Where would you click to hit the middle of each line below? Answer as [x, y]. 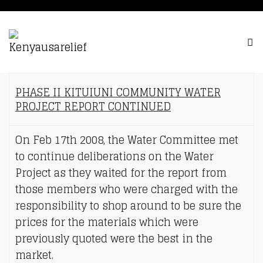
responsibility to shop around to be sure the [128, 205]
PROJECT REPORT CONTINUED [93, 106]
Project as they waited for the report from [121, 173]
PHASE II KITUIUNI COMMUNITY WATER [118, 92]
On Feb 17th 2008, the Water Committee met [127, 140]
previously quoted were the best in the [114, 238]
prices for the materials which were [107, 222]
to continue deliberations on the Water [114, 156]
